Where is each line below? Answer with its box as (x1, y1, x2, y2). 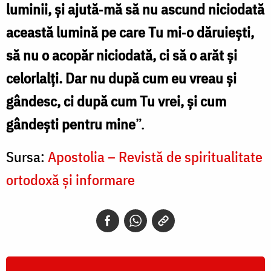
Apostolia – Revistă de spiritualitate (48, 146, 263, 166)
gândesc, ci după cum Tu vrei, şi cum (6, 91, 226, 111)
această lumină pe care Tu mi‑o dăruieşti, (6, 22, 254, 42)
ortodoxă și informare (6, 169, 135, 189)
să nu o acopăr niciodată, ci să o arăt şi (6, 45, 237, 65)
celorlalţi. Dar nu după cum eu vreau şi (6, 68, 237, 88)
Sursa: (6, 146, 48, 166)
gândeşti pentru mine (6, 114, 135, 134)
